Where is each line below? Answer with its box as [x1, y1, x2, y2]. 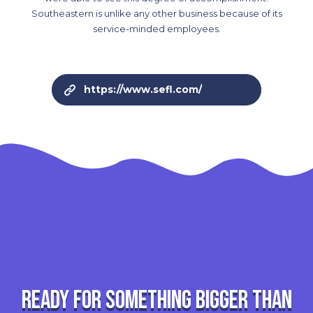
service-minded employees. [92, 23, 221, 35]
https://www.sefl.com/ [84, 83, 202, 96]
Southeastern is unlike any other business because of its [31, 8, 282, 20]
